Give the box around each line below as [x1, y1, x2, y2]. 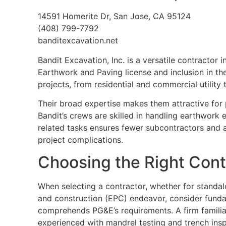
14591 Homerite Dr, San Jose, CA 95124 [38, 11, 191, 22]
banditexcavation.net [38, 35, 118, 46]
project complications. [38, 135, 123, 145]
